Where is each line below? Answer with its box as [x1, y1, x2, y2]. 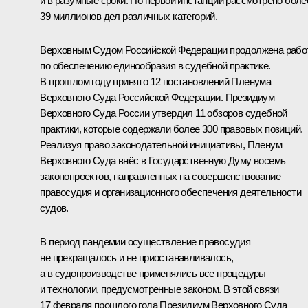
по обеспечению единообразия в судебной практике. [40, 59, 271, 71]
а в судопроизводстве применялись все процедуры [40, 267, 266, 279]
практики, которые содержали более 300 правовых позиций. [40, 122, 303, 135]
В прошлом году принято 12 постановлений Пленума [40, 75, 272, 87]
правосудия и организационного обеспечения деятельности [40, 186, 301, 198]
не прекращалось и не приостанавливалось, [40, 251, 234, 263]
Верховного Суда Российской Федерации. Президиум [40, 91, 275, 103]
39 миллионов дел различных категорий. [40, 10, 218, 22]
